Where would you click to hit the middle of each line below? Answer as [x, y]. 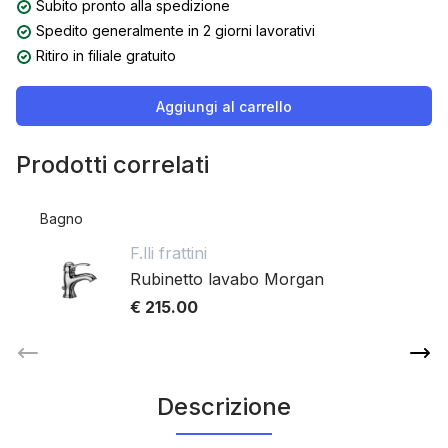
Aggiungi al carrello [224, 106]
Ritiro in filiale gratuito [106, 55]
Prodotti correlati [112, 164]
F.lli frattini [168, 253]
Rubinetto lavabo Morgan [227, 279]
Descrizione [224, 406]
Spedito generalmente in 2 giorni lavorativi [175, 30]
